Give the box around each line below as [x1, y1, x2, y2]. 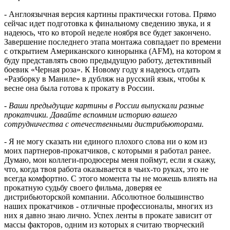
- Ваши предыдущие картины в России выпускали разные [4, 101, 204, 110]
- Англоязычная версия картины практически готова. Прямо [4, 9, 216, 18]
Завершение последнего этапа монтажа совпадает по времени [4, 37, 221, 46]
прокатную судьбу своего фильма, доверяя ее [4, 183, 162, 192]
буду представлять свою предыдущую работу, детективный [4, 55, 212, 65]
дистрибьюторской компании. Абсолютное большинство [4, 192, 204, 201]
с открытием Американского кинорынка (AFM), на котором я [4, 46, 221, 55]
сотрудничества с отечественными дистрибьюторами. [4, 119, 204, 128]
